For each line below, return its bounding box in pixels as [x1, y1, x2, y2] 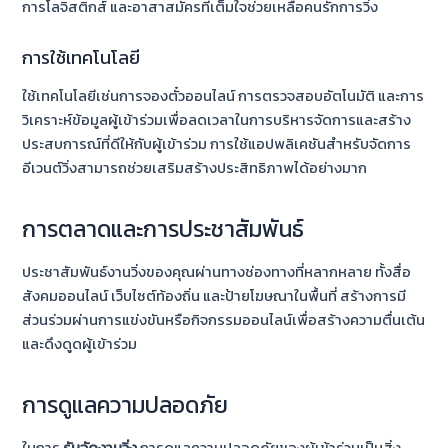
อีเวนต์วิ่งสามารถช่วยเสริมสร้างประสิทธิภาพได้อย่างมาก [22, 157, 368, 180]
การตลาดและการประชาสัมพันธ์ [22, 211, 305, 246]
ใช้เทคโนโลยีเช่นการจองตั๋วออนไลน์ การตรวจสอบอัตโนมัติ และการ [22, 85, 425, 108]
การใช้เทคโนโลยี [22, 43, 141, 71]
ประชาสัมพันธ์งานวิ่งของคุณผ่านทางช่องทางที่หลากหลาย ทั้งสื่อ [22, 261, 412, 284]
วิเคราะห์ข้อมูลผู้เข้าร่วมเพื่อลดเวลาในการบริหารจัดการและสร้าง [22, 109, 412, 132]
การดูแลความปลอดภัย [22, 387, 229, 422]
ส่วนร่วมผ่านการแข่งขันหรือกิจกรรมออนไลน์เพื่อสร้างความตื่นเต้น [22, 309, 426, 332]
